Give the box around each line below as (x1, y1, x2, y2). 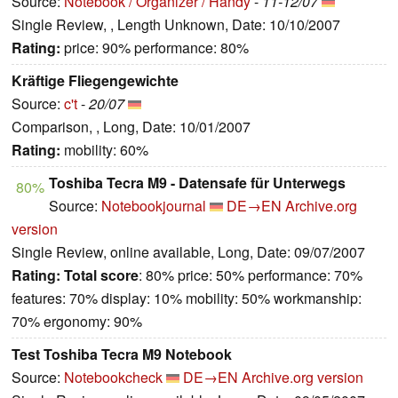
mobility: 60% (60, 139, 148, 161)
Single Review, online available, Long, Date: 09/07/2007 (12, 242, 365, 263)
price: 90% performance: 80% (60, 37, 249, 59)
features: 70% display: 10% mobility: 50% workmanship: (12, 288, 362, 309)
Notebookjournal (101, 195, 206, 217)
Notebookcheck (64, 367, 163, 388)
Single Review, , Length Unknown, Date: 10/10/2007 (12, 14, 340, 36)
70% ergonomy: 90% (12, 311, 142, 332)
